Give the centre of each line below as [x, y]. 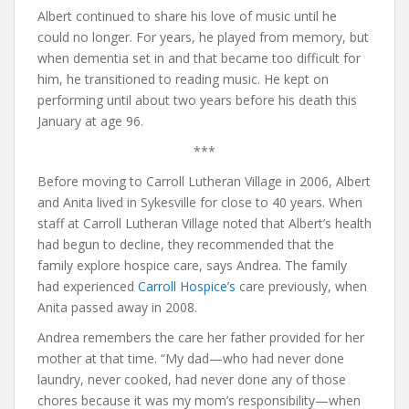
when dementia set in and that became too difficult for [199, 58]
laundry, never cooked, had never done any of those [192, 380]
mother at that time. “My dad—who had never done [191, 359]
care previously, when [301, 287]
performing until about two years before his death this [197, 100]
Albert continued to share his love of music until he [187, 16]
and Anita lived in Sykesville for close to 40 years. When [200, 203]
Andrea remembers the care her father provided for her [201, 338]
